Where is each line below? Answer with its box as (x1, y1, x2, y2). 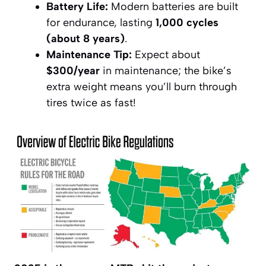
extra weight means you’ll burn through (46, 80, 237, 94)
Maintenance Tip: (46, 48, 132, 62)
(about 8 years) (46, 32, 125, 46)
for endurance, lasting (46, 16, 156, 30)
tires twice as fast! (46, 96, 136, 110)
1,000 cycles (156, 16, 218, 30)
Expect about (132, 48, 200, 62)
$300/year (46, 64, 100, 78)
